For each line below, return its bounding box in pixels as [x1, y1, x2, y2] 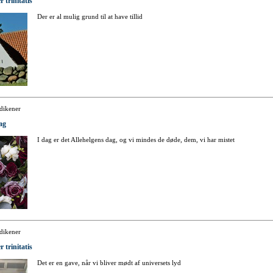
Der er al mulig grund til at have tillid [37, 13, 143, 21]
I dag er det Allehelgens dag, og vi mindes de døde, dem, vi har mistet [37, 136, 235, 144]
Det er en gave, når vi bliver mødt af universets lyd [37, 259, 181, 267]
